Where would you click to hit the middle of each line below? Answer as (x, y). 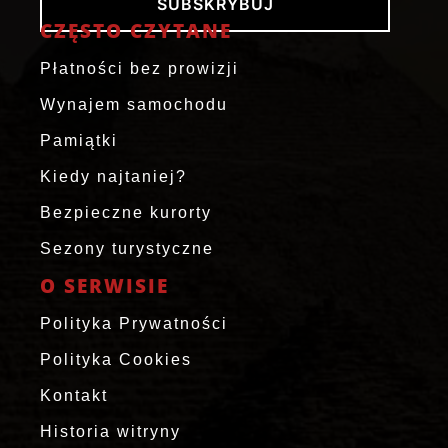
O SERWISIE (104, 286)
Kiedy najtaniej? (113, 177)
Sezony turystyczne (127, 249)
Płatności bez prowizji (139, 69)
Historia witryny (110, 432)
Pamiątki (79, 141)
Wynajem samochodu (134, 105)
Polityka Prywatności (134, 324)
